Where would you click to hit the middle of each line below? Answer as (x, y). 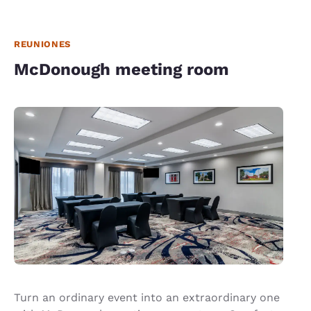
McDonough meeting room (121, 69)
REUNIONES (42, 44)
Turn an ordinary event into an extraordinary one (147, 297)
